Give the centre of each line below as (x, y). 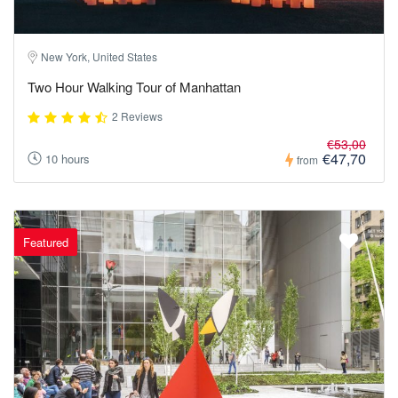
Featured (46, 242)
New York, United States (99, 56)
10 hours (68, 159)
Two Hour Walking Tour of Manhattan (134, 86)
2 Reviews (137, 116)
